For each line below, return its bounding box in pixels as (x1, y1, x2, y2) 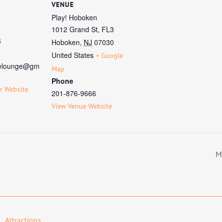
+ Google (96, 51, 123, 60)
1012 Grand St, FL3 (52, 24, 114, 34)
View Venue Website (52, 102, 112, 111)
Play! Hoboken (52, 12, 97, 22)
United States (52, 50, 94, 60)
